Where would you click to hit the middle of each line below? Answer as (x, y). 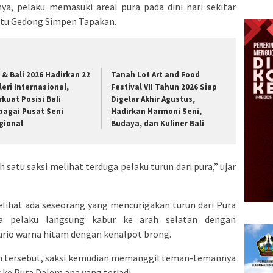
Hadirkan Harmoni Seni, (157, 111)
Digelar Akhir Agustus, (153, 99)
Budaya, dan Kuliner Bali (158, 123)
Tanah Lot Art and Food (156, 74)
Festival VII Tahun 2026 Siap (164, 87)
